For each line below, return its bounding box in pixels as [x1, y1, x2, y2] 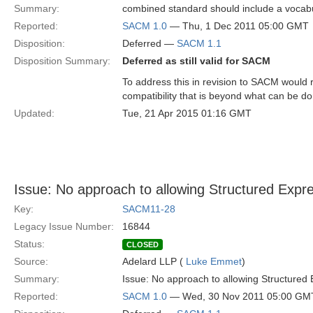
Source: [14, 256, 48, 267]
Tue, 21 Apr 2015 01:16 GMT [122, 108, 252, 119]
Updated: [14, 108, 54, 119]
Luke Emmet [186, 256, 242, 267]
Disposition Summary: [14, 55, 110, 66]
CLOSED [126, 240, 159, 249]
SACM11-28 [122, 203, 175, 214]
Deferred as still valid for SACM [122, 55, 270, 66]
